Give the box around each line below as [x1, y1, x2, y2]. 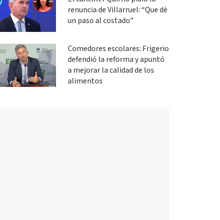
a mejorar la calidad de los [67, 65, 154, 76]
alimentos [67, 76, 103, 86]
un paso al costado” [67, 15, 134, 26]
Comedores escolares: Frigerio [67, 43, 169, 54]
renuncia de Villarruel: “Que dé [67, 4, 167, 15]
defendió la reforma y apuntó [67, 54, 165, 65]
